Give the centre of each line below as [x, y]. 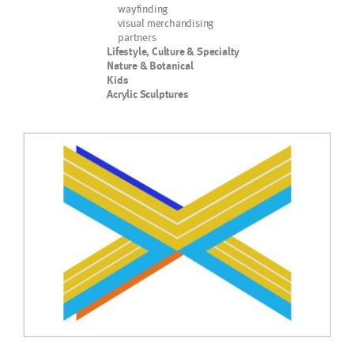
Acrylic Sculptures [148, 94]
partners [137, 37]
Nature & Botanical [150, 66]
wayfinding [143, 8]
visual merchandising [166, 23]
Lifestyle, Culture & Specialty [173, 51]
